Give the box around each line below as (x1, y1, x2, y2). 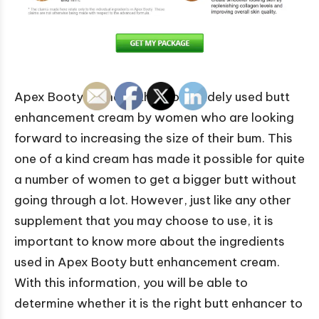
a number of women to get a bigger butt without (14, 171, 296, 187)
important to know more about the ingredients (14, 233, 285, 249)
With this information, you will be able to (14, 274, 248, 291)
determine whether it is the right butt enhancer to (14, 295, 303, 311)
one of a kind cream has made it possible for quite (14, 150, 305, 167)
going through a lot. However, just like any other (14, 192, 291, 208)
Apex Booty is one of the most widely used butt (14, 88, 290, 105)
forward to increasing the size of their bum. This (14, 130, 293, 146)
